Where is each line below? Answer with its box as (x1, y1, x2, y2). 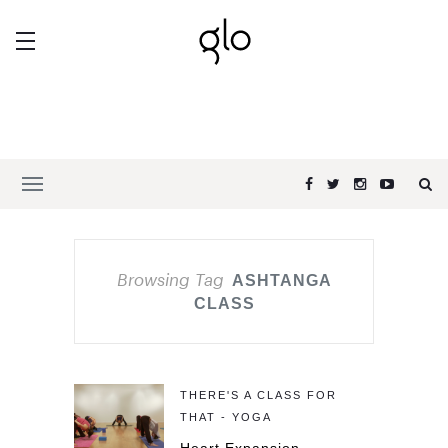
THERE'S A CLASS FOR (180, 389, 337, 401)
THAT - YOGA (180, 411, 272, 423)
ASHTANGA (231, 272, 332, 289)
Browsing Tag (116, 269, 224, 289)
